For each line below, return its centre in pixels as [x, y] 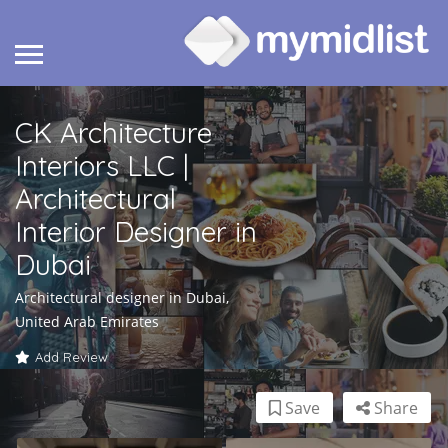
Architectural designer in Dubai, [122, 298]
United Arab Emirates [87, 322]
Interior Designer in [136, 232]
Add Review [71, 357]
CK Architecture [113, 133]
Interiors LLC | [102, 166]
